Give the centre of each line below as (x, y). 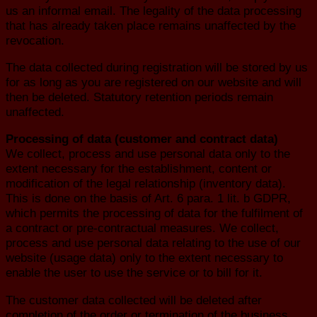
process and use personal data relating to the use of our (153, 243)
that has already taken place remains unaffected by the (151, 25)
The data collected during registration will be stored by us (157, 68)
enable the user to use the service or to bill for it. (134, 273)
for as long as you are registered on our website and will (154, 82)
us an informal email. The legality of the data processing (154, 10)
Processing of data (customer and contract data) (142, 139)
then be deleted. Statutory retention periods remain (139, 97)
